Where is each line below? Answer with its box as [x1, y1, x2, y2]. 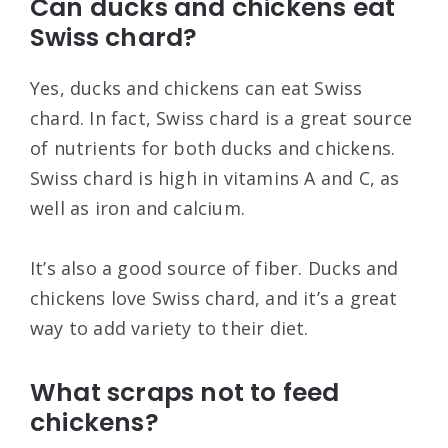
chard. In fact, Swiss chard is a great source [30, 106, 413, 131]
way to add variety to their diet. [30, 316, 309, 341]
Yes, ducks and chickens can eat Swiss [30, 76, 363, 101]
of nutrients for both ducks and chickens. [30, 136, 396, 161]
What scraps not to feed [30, 375, 340, 411]
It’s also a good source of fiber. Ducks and [30, 256, 399, 281]
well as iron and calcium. [30, 196, 245, 221]
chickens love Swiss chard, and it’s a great [30, 286, 398, 311]
